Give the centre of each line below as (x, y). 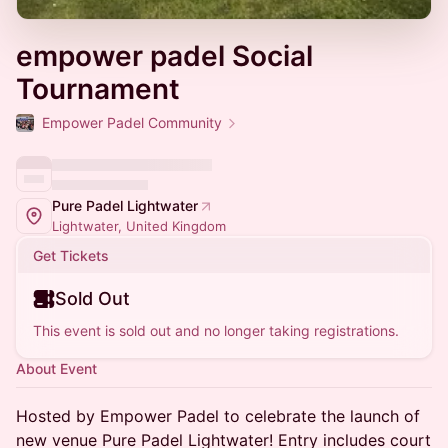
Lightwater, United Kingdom (139, 226)
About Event (56, 368)
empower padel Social (164, 56)
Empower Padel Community (132, 122)
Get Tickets (71, 255)
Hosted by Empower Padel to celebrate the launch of (218, 416)
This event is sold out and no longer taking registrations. (216, 330)
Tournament (98, 89)
